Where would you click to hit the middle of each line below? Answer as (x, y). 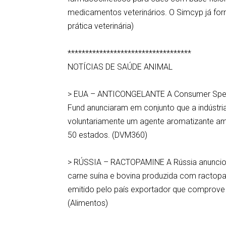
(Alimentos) (88, 203)
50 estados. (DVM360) (108, 135)
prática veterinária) (102, 26)
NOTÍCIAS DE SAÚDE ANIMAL (120, 67)
